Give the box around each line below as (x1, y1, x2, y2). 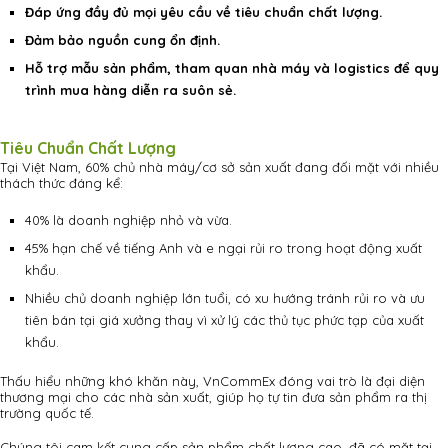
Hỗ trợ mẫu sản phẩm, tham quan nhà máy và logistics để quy (25, 59, 439, 76)
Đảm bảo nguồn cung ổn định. (25, 31, 220, 48)
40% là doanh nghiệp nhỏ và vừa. (25, 211, 232, 228)
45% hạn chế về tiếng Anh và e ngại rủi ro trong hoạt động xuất (25, 239, 422, 256)
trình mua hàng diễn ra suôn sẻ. (25, 81, 236, 98)
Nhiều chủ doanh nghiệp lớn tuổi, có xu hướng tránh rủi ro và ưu (25, 289, 425, 306)
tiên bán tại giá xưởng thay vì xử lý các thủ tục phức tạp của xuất (25, 311, 424, 328)
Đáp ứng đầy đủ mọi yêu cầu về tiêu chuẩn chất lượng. (25, 3, 382, 20)
